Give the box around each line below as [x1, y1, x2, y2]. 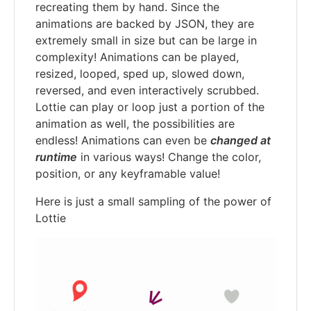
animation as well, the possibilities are [35, 116, 235, 131]
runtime [35, 149, 77, 164]
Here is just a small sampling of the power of [35, 194, 271, 208]
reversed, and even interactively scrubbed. [35, 83, 259, 97]
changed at [210, 133, 271, 147]
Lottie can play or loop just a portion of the [35, 99, 264, 114]
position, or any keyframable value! [35, 166, 220, 180]
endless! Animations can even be [35, 133, 210, 147]
